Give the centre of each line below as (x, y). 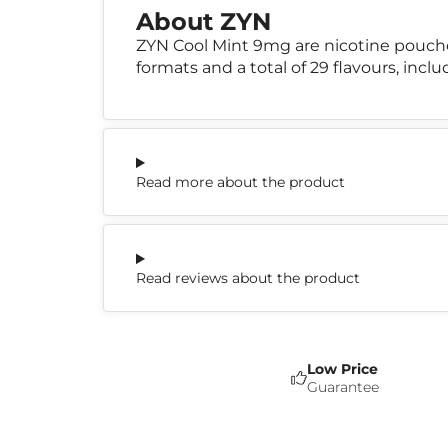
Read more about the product (240, 181)
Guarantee (342, 386)
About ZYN (203, 21)
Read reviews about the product (248, 277)
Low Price (342, 368)
